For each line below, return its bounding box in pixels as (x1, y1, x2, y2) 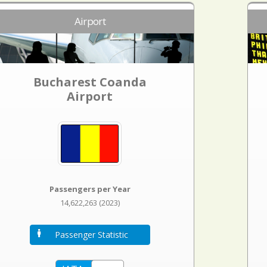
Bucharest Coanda (33, 74, 147, 90)
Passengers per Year (49, 184, 131, 195)
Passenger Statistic (54, 229, 128, 241)
